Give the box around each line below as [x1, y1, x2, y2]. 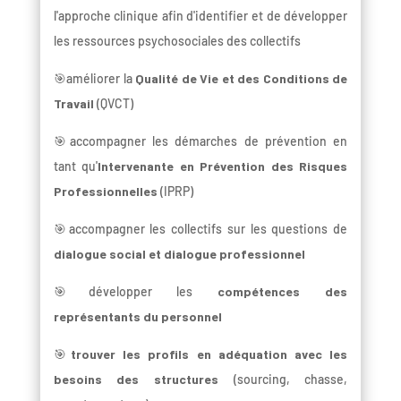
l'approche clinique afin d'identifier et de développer [53, 7, 348, 23]
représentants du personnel [53, 308, 222, 324]
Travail [53, 95, 94, 111]
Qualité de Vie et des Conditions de [135, 70, 348, 86]
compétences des [218, 283, 348, 299]
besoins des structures [53, 371, 218, 387]
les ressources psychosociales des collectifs [53, 32, 301, 48]
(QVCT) [93, 95, 133, 111]
